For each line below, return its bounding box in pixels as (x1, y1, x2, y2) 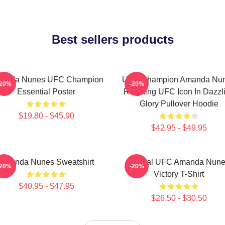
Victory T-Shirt (154, 170, 204, 178)
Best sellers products (51, 33, 174, 46)
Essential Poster (17, 87, 75, 96)
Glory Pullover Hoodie (139, 99, 218, 108)
